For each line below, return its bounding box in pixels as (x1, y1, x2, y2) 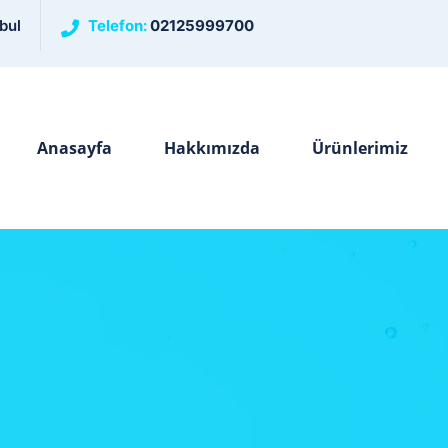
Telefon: (88, 16, 150, 35)
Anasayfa (36, 136, 112, 159)
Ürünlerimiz (311, 136, 408, 159)
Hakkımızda (163, 136, 260, 159)
